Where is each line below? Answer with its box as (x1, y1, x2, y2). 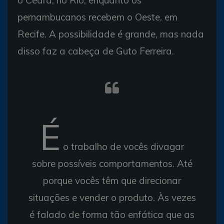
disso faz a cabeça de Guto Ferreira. (17, 44, 174, 57)
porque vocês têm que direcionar (43, 174, 181, 186)
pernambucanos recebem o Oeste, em (17, 10, 177, 23)
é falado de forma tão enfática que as (29, 208, 194, 220)
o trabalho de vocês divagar (60, 140, 184, 152)
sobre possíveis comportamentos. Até (31, 157, 192, 169)
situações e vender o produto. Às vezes (28, 191, 196, 203)
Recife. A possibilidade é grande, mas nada (17, 27, 204, 40)
